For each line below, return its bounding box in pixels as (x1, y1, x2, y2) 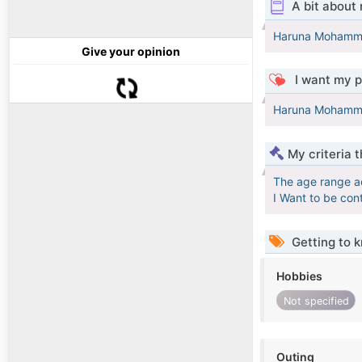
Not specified (283, 294, 349, 307)
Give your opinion (82, 44, 180, 59)
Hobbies (276, 269, 322, 284)
